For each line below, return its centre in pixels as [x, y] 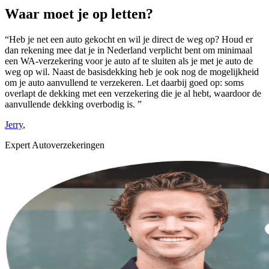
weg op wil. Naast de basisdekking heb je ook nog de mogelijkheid [132, 72]
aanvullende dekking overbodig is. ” [73, 104]
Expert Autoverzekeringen [55, 145]
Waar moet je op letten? [79, 14]
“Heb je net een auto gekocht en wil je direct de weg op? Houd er [129, 40]
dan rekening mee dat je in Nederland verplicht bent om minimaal [128, 50]
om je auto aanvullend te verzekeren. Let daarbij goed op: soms [124, 83]
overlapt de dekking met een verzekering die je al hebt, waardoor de [133, 94]
